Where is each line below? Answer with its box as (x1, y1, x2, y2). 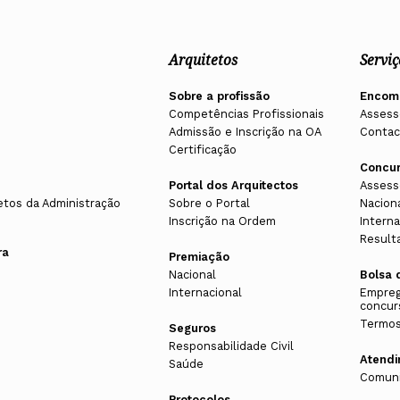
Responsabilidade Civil (168, 339, 294, 354)
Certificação (168, 143, 237, 157)
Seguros (168, 321, 216, 336)
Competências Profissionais (168, 107, 324, 121)
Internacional (168, 286, 242, 300)
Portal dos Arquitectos (168, 179, 298, 193)
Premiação (168, 250, 229, 264)
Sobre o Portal (168, 196, 250, 211)
